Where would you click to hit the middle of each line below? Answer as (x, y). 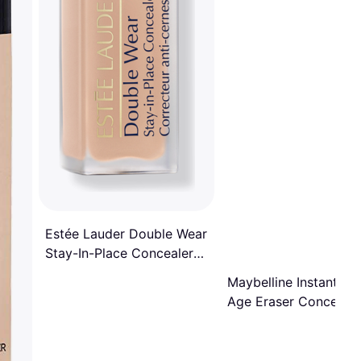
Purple (247, 320)
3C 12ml (70, 272)
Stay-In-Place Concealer (119, 253)
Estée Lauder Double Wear (126, 233)
